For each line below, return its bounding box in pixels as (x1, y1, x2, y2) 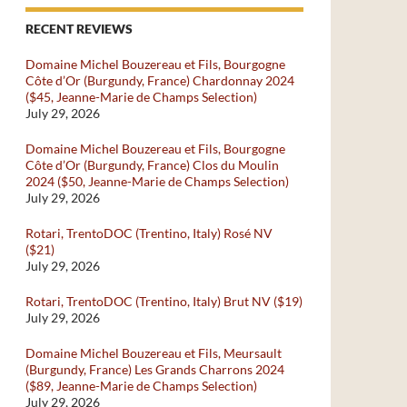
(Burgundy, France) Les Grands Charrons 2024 (25, 362, 284, 377)
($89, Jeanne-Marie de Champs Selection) (25, 378, 257, 393)
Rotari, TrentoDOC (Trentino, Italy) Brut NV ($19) (25, 293, 303, 309)
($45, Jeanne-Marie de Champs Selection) (25, 89, 257, 104)
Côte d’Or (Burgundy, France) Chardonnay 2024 (25, 73, 294, 88)
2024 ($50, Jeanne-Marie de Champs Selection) (25, 174, 289, 189)
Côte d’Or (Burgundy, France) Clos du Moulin (25, 157, 279, 173)
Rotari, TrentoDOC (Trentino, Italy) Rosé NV (25, 225, 273, 241)
